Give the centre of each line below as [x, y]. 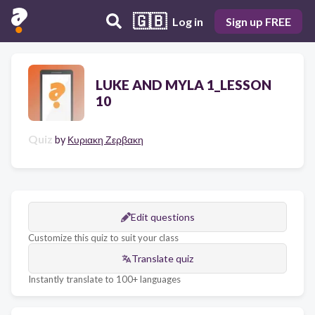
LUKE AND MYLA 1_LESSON [184, 85]
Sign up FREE [258, 21]
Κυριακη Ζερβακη [105, 140]
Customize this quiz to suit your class [103, 238]
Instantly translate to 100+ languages [104, 279]
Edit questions [162, 217]
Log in [188, 21]
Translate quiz [162, 258]
